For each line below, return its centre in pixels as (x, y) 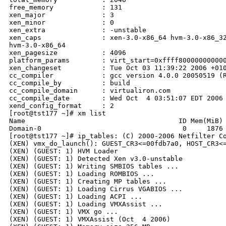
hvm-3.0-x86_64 (37, 45)
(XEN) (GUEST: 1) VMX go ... (64, 212)
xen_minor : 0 (62, 23)
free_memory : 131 (66, 8)
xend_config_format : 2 (62, 106)
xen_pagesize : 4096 (68, 53)
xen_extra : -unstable (78, 30)
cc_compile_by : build (70, 83)
